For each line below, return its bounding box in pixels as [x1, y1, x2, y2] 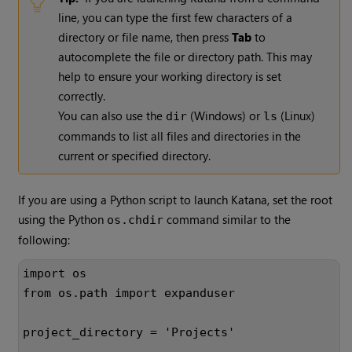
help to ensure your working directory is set [58, 68, 282, 85]
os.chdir [107, 213, 164, 228]
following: [18, 232, 71, 248]
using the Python [18, 211, 108, 228]
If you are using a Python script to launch [18, 192, 232, 208]
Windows [194, 108, 243, 124]
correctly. [58, 88, 106, 104]
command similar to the [163, 211, 291, 228]
